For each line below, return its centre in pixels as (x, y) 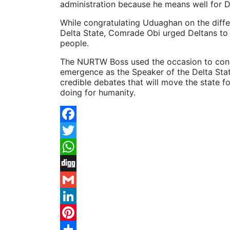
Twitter (74, 147)
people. (74, 43)
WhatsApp (80, 163)
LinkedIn (76, 212)
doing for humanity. (98, 92)
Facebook (79, 130)
